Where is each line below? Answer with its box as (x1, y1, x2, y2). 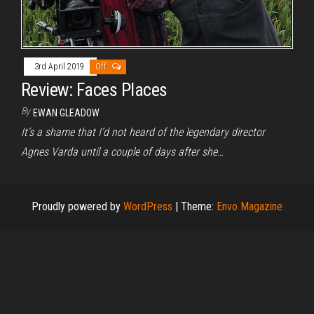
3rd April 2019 (34, 62, 86, 72)
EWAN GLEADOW (33, 107, 100, 119)
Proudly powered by (32, 200, 123, 214)
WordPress (123, 200, 172, 214)
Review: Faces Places (21, 79, 168, 101)
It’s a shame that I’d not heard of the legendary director (21, 125, 265, 139)
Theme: (181, 200, 217, 214)
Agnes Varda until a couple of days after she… (21, 145, 224, 159)
